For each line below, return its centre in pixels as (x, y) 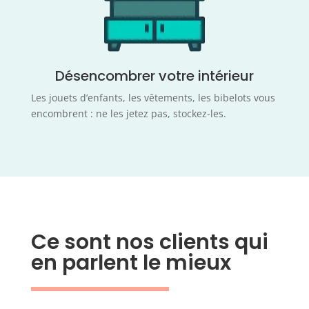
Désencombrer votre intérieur (154, 76)
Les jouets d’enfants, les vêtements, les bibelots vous (153, 98)
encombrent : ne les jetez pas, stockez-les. (128, 114)
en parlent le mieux (131, 263)
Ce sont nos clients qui (149, 242)
